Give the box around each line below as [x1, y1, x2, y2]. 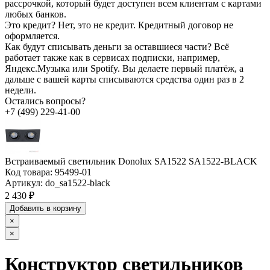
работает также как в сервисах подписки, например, [5, 52, 220, 63]
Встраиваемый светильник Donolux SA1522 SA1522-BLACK [5, 156, 257, 167]
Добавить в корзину [10, 204, 81, 213]
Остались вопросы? [5, 96, 86, 107]
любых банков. [5, 9, 66, 20]
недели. [5, 85, 36, 96]
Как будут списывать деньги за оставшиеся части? [5, 42, 214, 52]
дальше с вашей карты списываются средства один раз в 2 [5, 74, 244, 85]
